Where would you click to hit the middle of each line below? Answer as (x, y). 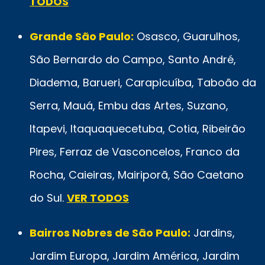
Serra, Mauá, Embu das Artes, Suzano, (129, 105)
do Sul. (48, 198)
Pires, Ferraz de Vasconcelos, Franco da (135, 151)
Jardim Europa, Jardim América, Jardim (135, 256)
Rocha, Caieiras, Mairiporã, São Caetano (137, 174)
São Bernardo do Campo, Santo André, (133, 59)
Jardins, (213, 232)
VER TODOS (98, 198)
